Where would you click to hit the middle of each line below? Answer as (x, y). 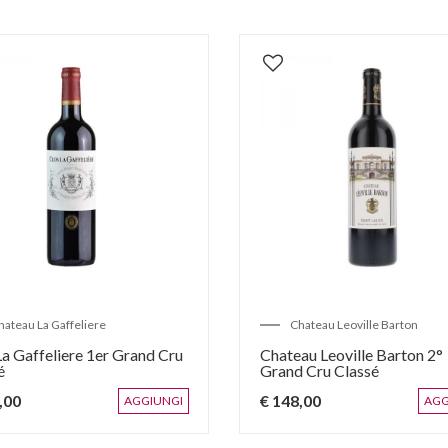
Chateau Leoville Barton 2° (351, 355)
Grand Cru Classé (319, 371)
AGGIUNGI (153, 401)
